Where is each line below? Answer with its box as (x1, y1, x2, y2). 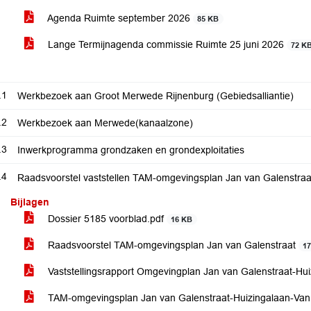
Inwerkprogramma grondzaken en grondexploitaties (17, 144, 244, 155)
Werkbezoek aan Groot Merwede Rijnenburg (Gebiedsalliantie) (17, 90, 294, 101)
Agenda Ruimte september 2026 (45, 12, 193, 24)
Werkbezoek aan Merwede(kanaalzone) (17, 117, 193, 128)
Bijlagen (10, 196, 49, 208)
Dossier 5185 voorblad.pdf (45, 213, 167, 224)
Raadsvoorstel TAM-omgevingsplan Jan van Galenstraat (45, 239, 299, 251)
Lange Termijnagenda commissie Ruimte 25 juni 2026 (45, 39, 287, 50)
